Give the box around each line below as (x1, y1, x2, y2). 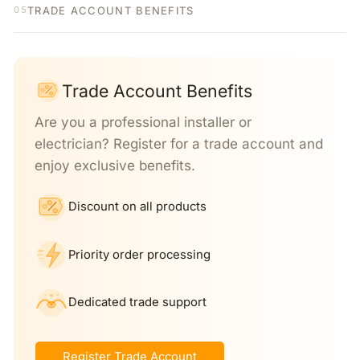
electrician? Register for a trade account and (34, 135, 323, 152)
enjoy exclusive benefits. (34, 157, 195, 174)
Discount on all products (68, 199, 207, 215)
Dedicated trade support (68, 295, 207, 310)
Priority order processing (68, 247, 211, 262)
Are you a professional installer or (34, 113, 252, 130)
